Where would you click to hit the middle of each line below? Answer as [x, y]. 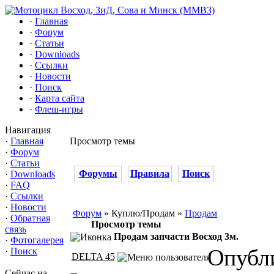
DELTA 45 [93, 256]
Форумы [98, 174]
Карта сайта [60, 98]
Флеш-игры [59, 109]
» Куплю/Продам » [143, 213]
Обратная [30, 218]
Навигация [28, 130]
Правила [150, 174]
